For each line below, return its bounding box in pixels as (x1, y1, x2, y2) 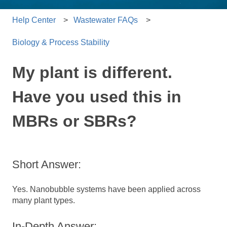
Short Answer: (12, 158, 81, 171)
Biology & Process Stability (12, 38, 109, 47)
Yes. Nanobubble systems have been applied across (12, 185, 201, 194)
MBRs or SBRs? (12, 112, 137, 131)
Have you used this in (12, 88, 181, 106)
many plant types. (12, 196, 75, 205)
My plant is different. (12, 63, 172, 82)
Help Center (12, 15, 56, 24)
